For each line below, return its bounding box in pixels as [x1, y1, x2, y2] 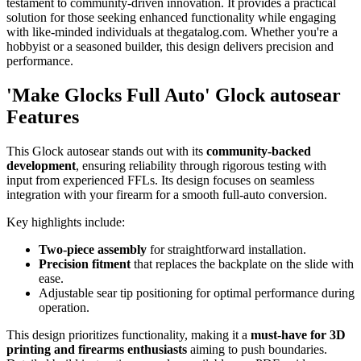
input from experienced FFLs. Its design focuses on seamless [6, 172, 314, 187]
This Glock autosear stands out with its [6, 143, 206, 158]
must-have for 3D [251, 327, 346, 342]
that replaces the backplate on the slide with [131, 256, 354, 271]
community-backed [206, 143, 311, 158]
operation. [39, 300, 89, 314]
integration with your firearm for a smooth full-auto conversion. [6, 187, 327, 201]
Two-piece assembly [39, 242, 147, 256]
